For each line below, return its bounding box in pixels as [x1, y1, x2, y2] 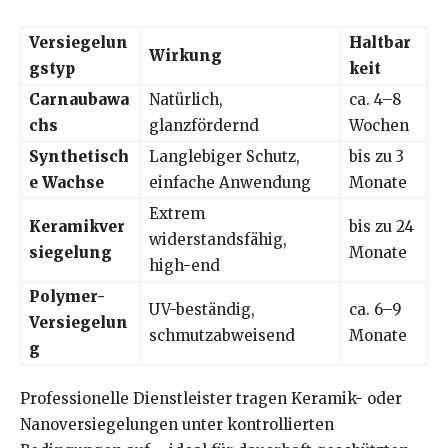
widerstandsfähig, [149, 230, 287, 250]
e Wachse [29, 173, 104, 193]
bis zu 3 [349, 147, 404, 167]
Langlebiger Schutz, [149, 147, 300, 167]
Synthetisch [29, 147, 129, 167]
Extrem [149, 204, 205, 224]
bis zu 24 [349, 217, 414, 237]
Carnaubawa [29, 90, 129, 110]
